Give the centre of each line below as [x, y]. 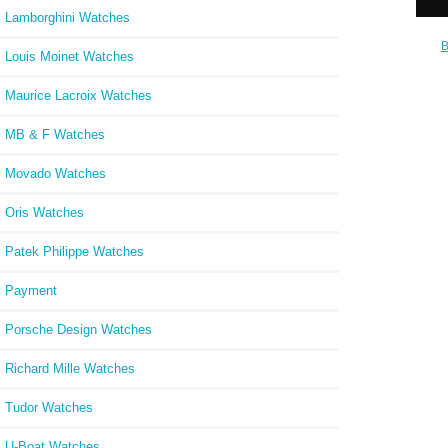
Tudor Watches [49, 407]
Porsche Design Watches [78, 329]
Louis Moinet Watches [69, 56]
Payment [31, 290]
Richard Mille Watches [70, 368]
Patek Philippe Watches [74, 251]
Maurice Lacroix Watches [78, 95]
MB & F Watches [55, 134]
